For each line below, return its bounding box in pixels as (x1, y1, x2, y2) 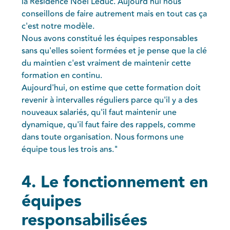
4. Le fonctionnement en (22, 169, 208, 196)
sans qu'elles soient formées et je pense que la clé (22, 44, 207, 57)
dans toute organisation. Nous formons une (22, 130, 184, 143)
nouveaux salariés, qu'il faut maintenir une (22, 106, 177, 119)
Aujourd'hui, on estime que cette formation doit (22, 81, 201, 94)
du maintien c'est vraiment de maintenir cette (22, 56, 191, 69)
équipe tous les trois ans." (22, 143, 119, 156)
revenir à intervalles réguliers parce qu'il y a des (22, 93, 198, 106)
